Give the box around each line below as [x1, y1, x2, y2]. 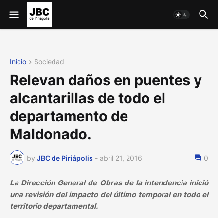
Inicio [10, 57, 26, 66]
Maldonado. [10, 126, 91, 143]
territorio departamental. [10, 201, 98, 211]
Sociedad [34, 57, 64, 66]
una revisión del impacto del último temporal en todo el [10, 190, 208, 200]
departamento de [10, 108, 128, 125]
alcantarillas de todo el [10, 90, 165, 107]
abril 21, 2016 [100, 153, 142, 162]
